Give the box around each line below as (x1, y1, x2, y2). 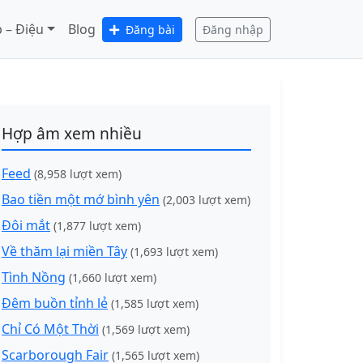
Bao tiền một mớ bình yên (2, 190, 160, 208)
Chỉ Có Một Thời (2, 320, 99, 338)
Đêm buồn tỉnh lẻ (2, 294, 108, 312)
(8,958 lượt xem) (34, 166, 122, 181)
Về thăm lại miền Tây (2, 242, 127, 260)
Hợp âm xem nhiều (2, 122, 142, 144)
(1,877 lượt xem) (53, 218, 141, 233)
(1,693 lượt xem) (130, 244, 218, 259)
